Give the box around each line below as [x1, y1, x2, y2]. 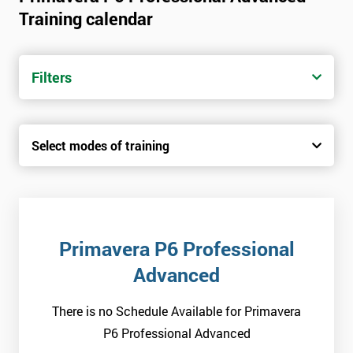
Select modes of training [32, 137, 169, 154]
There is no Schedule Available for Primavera [52, 303, 301, 320]
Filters [32, 68, 72, 87]
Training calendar [19, 7, 153, 31]
